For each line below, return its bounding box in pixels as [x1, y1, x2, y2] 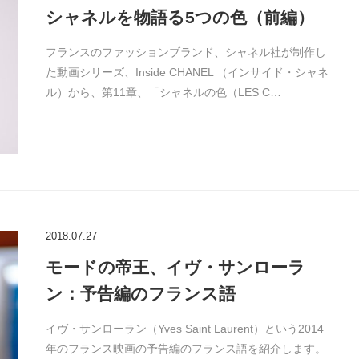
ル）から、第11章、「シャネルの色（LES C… [45, 86, 281, 99]
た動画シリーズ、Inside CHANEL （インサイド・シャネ [45, 66, 329, 79]
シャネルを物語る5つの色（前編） [45, 8, 314, 26]
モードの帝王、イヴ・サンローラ [45, 258, 305, 276]
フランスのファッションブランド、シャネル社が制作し [45, 46, 326, 58]
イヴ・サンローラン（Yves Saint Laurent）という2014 [45, 322, 324, 335]
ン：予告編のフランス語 [45, 284, 236, 303]
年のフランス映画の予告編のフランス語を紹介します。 [45, 342, 326, 355]
